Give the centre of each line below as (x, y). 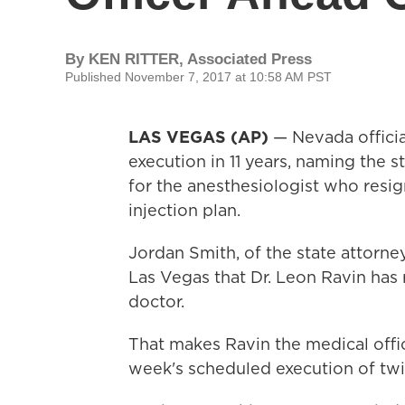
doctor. (156, 301)
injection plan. (184, 210)
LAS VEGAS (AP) (201, 137)
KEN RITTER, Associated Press (200, 59)
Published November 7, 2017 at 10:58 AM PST (198, 77)
